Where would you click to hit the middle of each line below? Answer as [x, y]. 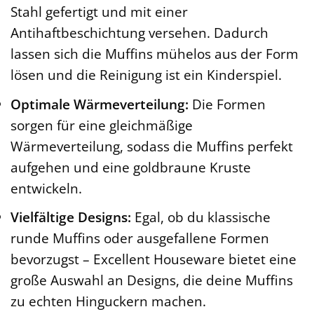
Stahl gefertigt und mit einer [99, 12]
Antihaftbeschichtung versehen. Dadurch [139, 33]
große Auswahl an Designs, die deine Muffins [152, 280]
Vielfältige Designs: [71, 217]
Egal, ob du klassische [201, 217]
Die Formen [227, 104]
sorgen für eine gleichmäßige [102, 125]
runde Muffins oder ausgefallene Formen [140, 238]
